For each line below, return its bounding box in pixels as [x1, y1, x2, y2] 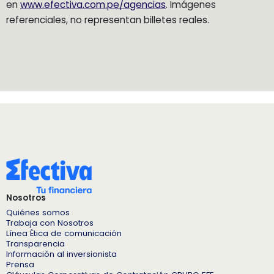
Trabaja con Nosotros [6, 217, 94, 229]
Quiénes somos [6, 206, 70, 218]
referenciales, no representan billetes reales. [6, 13, 209, 26]
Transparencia [6, 237, 65, 250]
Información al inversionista [6, 248, 117, 260]
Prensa [6, 258, 34, 270]
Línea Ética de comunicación [6, 227, 122, 239]
